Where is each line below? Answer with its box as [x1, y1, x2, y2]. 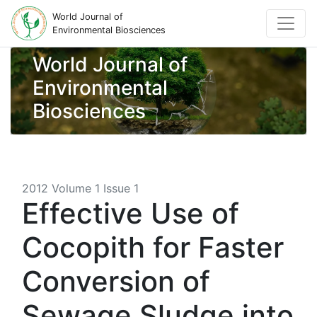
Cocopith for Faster [22, 230, 284, 265]
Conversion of [22, 264, 210, 299]
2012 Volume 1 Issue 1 [22, 181, 139, 195]
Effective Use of [22, 196, 239, 231]
